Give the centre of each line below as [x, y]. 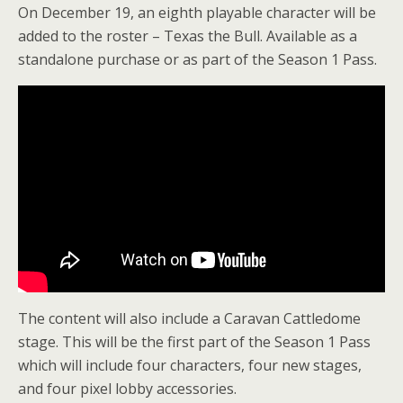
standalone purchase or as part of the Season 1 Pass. [197, 59]
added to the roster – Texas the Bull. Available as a [188, 36]
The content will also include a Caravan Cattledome [189, 318]
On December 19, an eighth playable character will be [197, 13]
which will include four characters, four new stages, [190, 365]
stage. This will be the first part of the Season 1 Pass [194, 341]
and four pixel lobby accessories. [127, 388]
